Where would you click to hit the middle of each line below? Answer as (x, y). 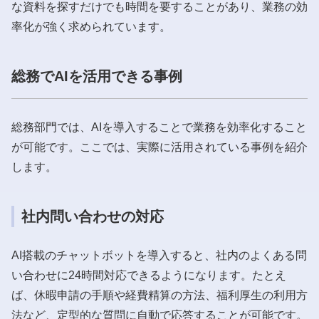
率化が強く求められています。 (91, 26)
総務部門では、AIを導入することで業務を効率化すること (159, 127)
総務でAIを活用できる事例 (97, 76)
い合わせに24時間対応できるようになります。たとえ (149, 275)
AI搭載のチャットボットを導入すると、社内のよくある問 (159, 255)
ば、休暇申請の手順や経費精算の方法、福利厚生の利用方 (159, 295)
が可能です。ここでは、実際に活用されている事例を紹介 (159, 147)
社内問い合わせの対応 (93, 216)
